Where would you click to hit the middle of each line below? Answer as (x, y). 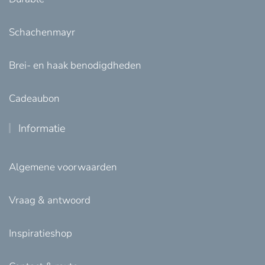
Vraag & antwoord (50, 200)
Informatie (41, 128)
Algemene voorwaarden (63, 167)
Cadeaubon (34, 98)
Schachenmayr (42, 32)
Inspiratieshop (41, 233)
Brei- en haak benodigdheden (75, 65)
